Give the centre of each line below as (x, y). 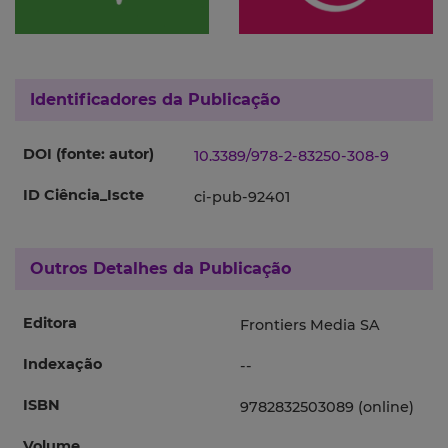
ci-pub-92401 (242, 197)
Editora (50, 323)
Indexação (62, 364)
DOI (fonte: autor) (88, 154)
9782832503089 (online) (327, 407)
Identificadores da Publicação (155, 100)
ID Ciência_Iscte (83, 195)
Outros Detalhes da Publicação (160, 269)
